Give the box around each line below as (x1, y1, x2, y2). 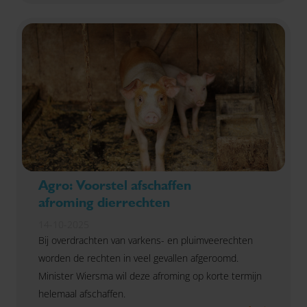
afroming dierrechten (38, 194, 170, 210)
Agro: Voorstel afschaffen (38, 177, 191, 193)
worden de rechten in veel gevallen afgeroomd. (38, 251, 238, 265)
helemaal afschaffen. (38, 287, 125, 300)
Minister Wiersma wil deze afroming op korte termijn (38, 269, 262, 282)
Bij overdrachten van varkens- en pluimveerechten (38, 234, 253, 247)
